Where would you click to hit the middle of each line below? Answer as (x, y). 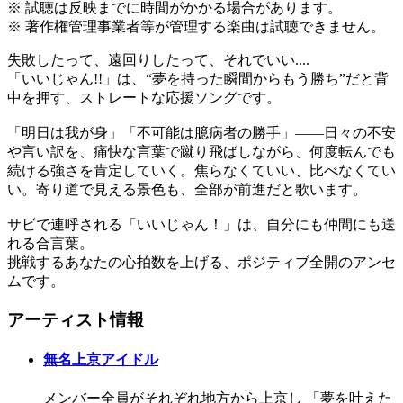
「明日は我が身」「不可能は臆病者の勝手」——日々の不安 (201, 133)
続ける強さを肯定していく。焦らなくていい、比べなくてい (201, 171)
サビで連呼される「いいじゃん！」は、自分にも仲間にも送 (201, 225)
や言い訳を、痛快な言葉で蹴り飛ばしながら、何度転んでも (201, 152)
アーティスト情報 (76, 320)
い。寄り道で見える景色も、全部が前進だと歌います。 (187, 190)
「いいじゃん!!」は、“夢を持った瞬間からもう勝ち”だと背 (198, 79)
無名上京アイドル (101, 360)
